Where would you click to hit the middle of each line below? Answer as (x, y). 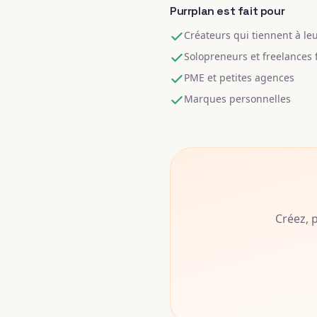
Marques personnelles (237, 99)
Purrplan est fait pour (227, 11)
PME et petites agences (239, 77)
